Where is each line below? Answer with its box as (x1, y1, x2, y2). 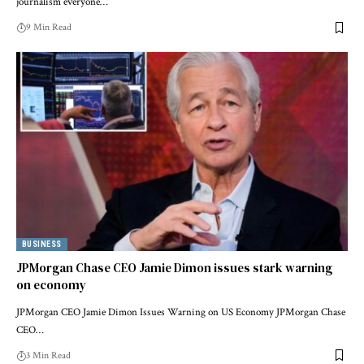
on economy (16, 275, 86, 293)
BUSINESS (22, 239, 62, 249)
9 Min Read (26, 21, 71, 34)
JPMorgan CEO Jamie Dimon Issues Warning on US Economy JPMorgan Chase (16, 305, 345, 319)
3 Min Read (26, 349, 71, 362)
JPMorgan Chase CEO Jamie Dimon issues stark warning (16, 258, 332, 276)
